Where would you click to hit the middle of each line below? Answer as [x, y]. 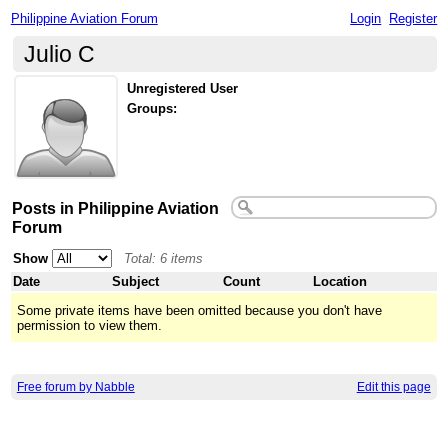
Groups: [152, 109]
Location [340, 281]
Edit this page [393, 387]
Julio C [60, 53]
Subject [136, 281]
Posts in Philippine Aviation [116, 207]
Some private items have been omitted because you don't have [200, 310]
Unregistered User [183, 88]
